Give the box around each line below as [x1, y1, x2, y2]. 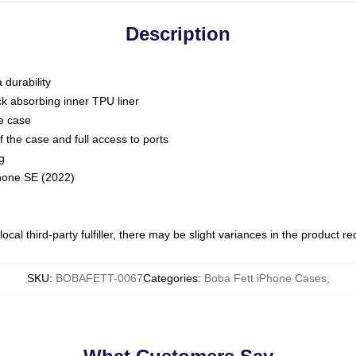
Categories [142, 272, 198, 284]
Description [126, 23, 230, 44]
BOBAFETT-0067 [55, 272, 143, 284]
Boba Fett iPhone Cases [203, 272, 327, 284]
